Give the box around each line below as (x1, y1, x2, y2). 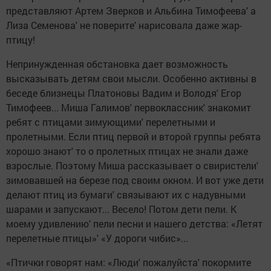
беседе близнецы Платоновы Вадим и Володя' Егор (6, 87, 241, 100)
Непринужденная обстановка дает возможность (6, 57, 228, 71)
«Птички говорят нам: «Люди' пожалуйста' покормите (6, 256, 251, 269)
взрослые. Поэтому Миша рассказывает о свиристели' (6, 159, 258, 172)
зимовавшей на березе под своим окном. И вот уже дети (6, 174, 264, 187)
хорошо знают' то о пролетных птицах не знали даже (6, 145, 248, 158)
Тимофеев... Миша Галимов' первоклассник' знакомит (6, 101, 251, 114)
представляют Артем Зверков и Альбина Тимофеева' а (6, 4, 256, 18)
